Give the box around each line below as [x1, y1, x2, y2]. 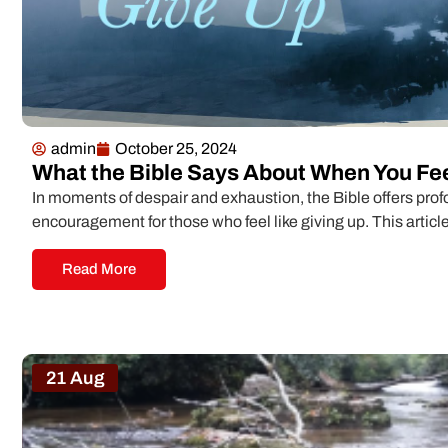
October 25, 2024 [115, 140, 237, 158]
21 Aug [45, 367, 105, 388]
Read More [62, 260, 136, 277]
